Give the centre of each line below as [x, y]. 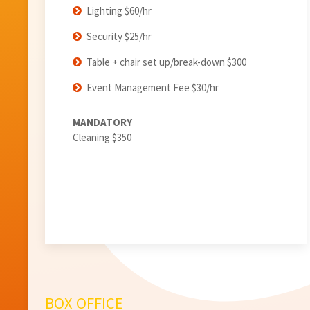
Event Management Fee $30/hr [153, 88]
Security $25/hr [119, 37]
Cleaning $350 [102, 137]
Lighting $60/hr [119, 11]
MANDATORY [102, 122]
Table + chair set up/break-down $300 [166, 62]
